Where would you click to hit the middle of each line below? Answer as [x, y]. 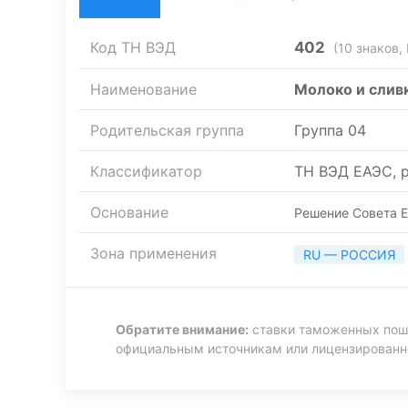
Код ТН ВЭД [133, 47]
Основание [129, 212]
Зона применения [153, 253]
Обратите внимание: [182, 329]
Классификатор [146, 171]
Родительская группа [167, 130]
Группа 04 [330, 130]
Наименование [143, 89]
